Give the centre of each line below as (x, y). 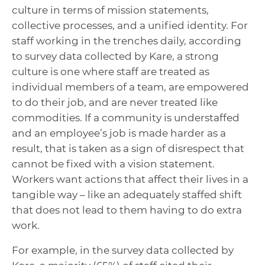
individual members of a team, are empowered (130, 87)
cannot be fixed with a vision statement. (113, 164)
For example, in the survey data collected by (123, 251)
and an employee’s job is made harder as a (119, 133)
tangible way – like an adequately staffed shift (127, 195)
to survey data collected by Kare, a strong (115, 56)
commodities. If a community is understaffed (126, 118)
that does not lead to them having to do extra (127, 210)
